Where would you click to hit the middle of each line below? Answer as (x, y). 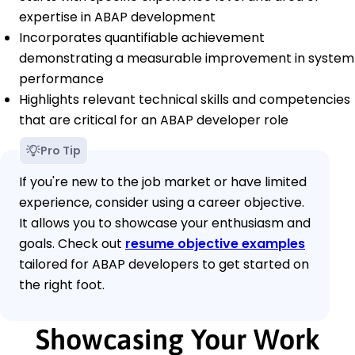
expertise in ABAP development (117, 17)
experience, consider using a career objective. (162, 203)
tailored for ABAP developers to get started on (164, 265)
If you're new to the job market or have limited (163, 182)
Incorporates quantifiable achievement (142, 38)
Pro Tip (61, 151)
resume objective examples (215, 244)
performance (61, 79)
